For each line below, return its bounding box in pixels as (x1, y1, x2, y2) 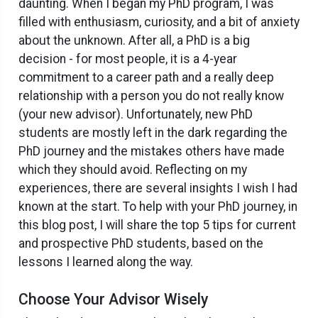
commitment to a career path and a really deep (18, 70, 274, 84)
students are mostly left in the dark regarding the (18, 126, 287, 140)
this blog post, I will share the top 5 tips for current (18, 218, 296, 232)
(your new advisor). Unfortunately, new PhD (18, 107, 253, 121)
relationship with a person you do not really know (18, 89, 284, 103)
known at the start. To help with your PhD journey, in (18, 199, 297, 214)
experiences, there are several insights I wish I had (18, 181, 297, 195)
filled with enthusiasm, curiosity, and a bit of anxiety (18, 15, 300, 29)
